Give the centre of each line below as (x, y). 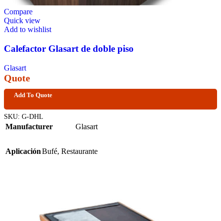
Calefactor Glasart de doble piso (69, 48)
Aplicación (23, 151)
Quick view (22, 21)
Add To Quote (33, 95)
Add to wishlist (28, 30)
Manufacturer (29, 126)
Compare (18, 12)
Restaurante (79, 151)
